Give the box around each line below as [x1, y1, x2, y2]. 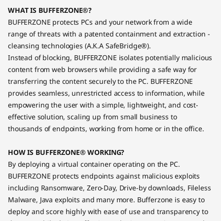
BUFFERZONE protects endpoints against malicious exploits [8, 171, 200, 181]
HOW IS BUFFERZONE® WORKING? [8, 147, 127, 157]
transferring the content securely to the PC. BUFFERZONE [8, 76, 193, 86]
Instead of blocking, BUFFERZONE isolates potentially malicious [8, 53, 213, 62]
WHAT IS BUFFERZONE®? [8, 5, 92, 15]
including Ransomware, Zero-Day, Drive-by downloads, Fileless [8, 183, 211, 192]
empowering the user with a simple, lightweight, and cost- [8, 100, 199, 110]
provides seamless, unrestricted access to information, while [8, 88, 205, 98]
